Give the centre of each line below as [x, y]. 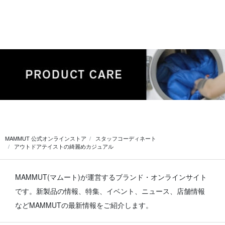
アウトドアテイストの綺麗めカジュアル [64, 146]
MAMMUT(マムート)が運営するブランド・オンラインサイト [111, 177]
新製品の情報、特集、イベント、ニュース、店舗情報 [121, 191]
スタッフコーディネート [126, 138]
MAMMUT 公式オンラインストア [46, 138]
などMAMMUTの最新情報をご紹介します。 [84, 205]
